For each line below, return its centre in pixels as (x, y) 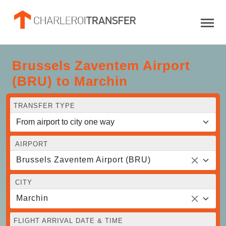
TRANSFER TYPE (44, 105)
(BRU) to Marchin (70, 81)
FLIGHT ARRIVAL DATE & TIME (68, 220)
